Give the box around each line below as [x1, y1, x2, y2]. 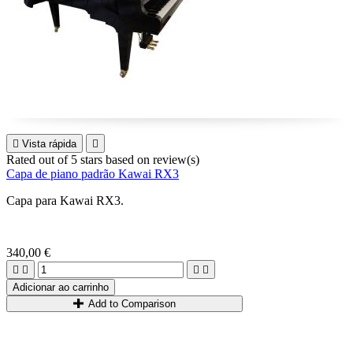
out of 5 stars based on [39, 153, 153, 166]
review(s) [153, 153, 199, 166]
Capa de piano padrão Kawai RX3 [6, 167, 179, 180]
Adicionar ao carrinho [13, 281, 109, 293]
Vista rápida [22, 138, 76, 150]
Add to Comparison [88, 298, 176, 310]
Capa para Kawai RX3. [6, 194, 124, 207]
